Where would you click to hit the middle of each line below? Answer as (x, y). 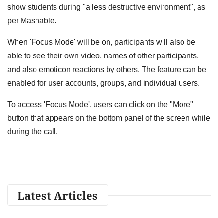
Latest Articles (58, 195)
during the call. (33, 131)
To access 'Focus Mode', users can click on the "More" (100, 104)
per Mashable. (32, 20)
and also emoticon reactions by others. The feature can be (107, 69)
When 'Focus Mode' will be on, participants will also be (101, 42)
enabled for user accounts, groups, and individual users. (103, 83)
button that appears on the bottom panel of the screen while (109, 118)
